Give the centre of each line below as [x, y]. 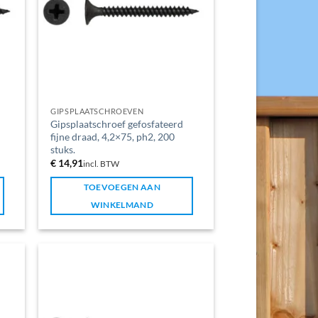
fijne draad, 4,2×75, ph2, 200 [113, 137]
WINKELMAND [122, 204]
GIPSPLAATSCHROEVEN [97, 111]
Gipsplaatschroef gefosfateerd [117, 124]
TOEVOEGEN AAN [122, 187]
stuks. [63, 149]
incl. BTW [102, 164]
